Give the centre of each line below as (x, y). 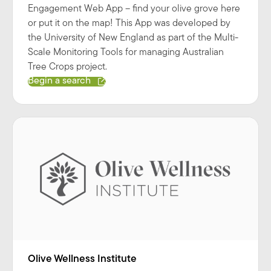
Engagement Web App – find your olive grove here (134, 9)
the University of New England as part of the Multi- (133, 38)
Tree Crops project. (67, 67)
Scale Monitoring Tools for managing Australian (126, 52)
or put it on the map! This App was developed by (129, 23)
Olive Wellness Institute (82, 259)
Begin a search (59, 81)
